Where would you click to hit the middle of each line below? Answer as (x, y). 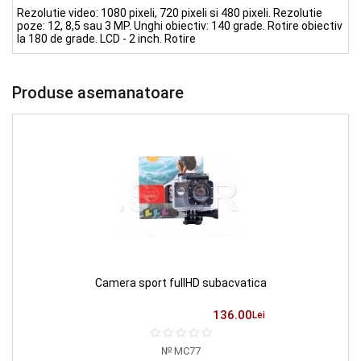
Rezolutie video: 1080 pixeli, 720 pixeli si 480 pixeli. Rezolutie (170, 12)
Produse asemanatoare (98, 92)
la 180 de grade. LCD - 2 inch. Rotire (106, 38)
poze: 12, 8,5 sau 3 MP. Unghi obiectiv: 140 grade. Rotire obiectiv (180, 25)
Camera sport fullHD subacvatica (180, 282)
